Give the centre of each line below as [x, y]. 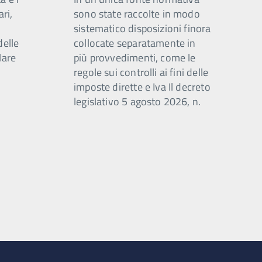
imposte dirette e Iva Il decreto [142, 87]
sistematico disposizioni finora [142, 28]
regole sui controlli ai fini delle [141, 72]
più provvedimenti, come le [135, 58]
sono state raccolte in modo [137, 14]
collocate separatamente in [135, 43]
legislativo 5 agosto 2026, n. [137, 101]
